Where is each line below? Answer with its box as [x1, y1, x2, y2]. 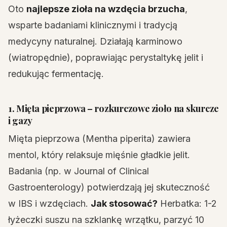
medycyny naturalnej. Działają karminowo [8, 36, 182, 47]
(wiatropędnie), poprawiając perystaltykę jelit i [8, 52, 203, 63]
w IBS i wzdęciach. [8, 198, 91, 209]
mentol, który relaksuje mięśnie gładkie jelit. [8, 149, 190, 160]
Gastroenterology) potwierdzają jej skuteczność [8, 182, 210, 193]
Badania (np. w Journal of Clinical [8, 166, 149, 176]
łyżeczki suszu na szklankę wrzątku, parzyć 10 [8, 214, 204, 225]
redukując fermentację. [8, 68, 104, 79]
